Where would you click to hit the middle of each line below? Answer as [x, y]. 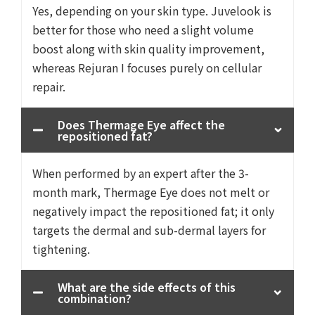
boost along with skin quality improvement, [148, 49]
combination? [95, 298]
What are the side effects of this [147, 287]
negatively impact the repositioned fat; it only [153, 211]
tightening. [61, 249]
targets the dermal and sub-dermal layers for [149, 230]
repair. [49, 86]
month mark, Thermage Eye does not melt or [151, 192]
